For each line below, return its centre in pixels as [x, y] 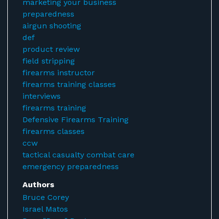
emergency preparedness [71, 166]
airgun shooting [52, 26]
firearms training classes [69, 84]
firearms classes [54, 131]
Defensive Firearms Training [76, 120]
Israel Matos [45, 209]
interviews [42, 96]
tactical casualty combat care [78, 155]
